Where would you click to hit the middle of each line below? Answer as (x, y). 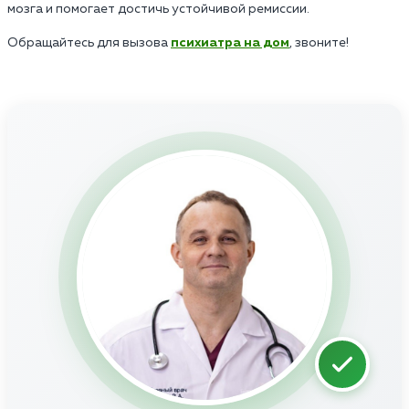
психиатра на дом (230, 42)
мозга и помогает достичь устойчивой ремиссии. (158, 9)
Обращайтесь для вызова (89, 42)
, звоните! (319, 42)
